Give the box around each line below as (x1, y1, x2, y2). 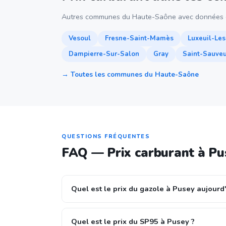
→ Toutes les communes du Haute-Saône (62, 70, 199, 79)
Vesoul (69, 34, 91, 43)
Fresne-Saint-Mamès (105, 34, 174, 43)
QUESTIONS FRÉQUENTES (62, 133, 150, 140)
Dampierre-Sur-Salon (69, 49, 139, 59)
